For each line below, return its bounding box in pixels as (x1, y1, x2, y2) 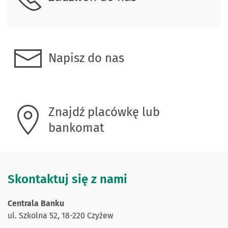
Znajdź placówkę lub (48, 104, 160, 119)
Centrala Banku (8, 198, 64, 208)
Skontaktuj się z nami (8, 172, 127, 186)
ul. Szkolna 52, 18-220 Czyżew (8, 210, 113, 220)
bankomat (48, 120, 104, 135)
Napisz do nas (48, 51, 124, 66)
